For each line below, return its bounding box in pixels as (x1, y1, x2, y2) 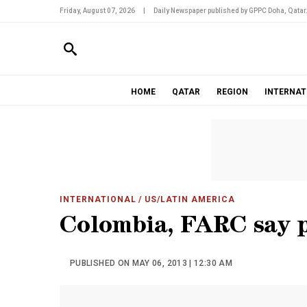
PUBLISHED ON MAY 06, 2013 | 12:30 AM (70, 258, 232, 268)
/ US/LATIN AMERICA (136, 195, 235, 204)
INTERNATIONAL (60, 195, 136, 204)
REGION (216, 87, 248, 97)
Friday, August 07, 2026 (60, 7, 135, 14)
